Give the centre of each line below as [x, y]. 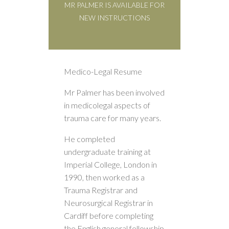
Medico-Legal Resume [103, 71]
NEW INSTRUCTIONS [114, 18]
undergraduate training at [107, 152]
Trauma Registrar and [101, 190]
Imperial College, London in [110, 164]
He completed [89, 139]
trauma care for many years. [112, 118]
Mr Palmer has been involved [114, 92]
